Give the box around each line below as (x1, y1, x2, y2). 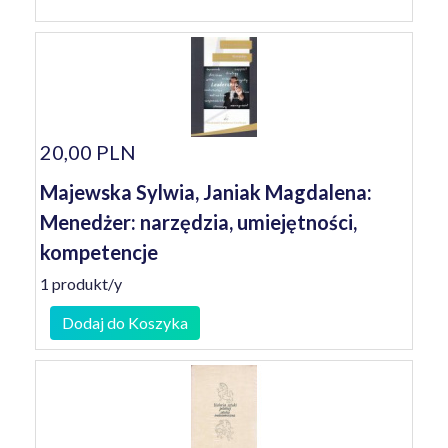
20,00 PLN (40, 140, 136, 164)
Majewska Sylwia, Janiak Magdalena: (40, 180, 372, 204)
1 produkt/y (40, 274, 122, 293)
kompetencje (40, 240, 158, 264)
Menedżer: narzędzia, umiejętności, (40, 210, 357, 234)
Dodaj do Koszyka (62, 313, 188, 332)
